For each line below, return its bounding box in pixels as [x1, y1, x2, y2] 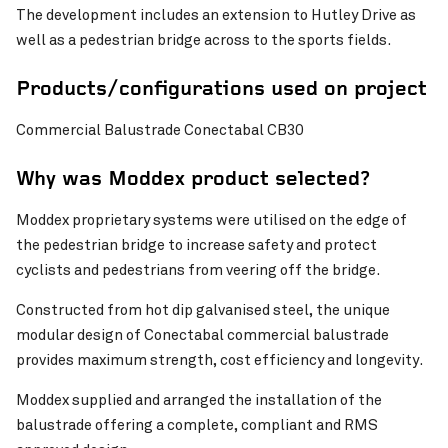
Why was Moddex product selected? [16, 170, 371, 192]
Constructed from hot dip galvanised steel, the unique [16, 301, 390, 320]
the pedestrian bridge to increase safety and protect [16, 236, 377, 255]
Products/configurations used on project [16, 80, 427, 102]
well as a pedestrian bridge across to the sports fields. [16, 31, 394, 50]
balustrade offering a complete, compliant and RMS [16, 416, 378, 435]
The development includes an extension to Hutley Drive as [16, 6, 416, 25]
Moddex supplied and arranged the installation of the [16, 391, 382, 410]
